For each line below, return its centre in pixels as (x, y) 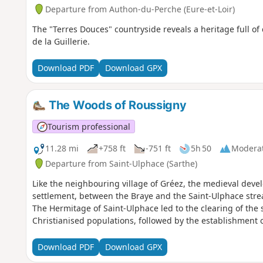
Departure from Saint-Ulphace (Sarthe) (121, 163)
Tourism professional (89, 126)
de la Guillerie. (61, 41)
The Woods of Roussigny (116, 105)
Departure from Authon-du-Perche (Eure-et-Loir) (140, 9)
